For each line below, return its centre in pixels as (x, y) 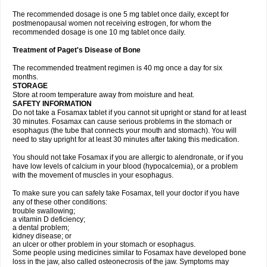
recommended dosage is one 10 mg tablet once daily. (99, 32)
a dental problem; (41, 228)
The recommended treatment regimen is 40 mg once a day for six (117, 68)
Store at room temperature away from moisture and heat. (103, 95)
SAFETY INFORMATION (52, 104)
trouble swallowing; (44, 211)
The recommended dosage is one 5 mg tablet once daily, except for (121, 14)
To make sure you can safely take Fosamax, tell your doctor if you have (126, 193)
